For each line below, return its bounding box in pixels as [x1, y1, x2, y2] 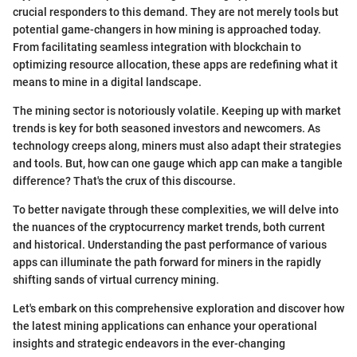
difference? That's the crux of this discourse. [13, 174, 236, 187]
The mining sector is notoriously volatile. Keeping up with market [13, 104, 341, 117]
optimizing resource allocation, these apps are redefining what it [13, 57, 338, 71]
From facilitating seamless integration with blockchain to [13, 40, 301, 53]
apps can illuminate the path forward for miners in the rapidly [13, 255, 321, 269]
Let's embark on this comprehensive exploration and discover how [13, 301, 344, 315]
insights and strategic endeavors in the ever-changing [13, 336, 285, 350]
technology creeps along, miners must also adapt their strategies [13, 139, 341, 152]
